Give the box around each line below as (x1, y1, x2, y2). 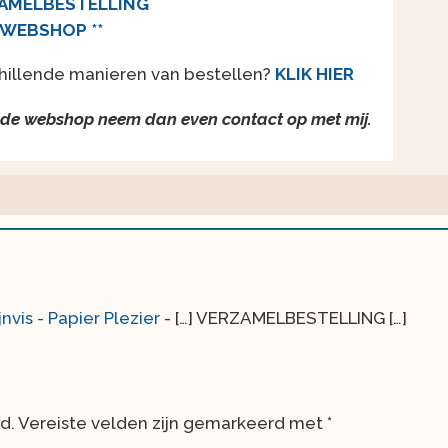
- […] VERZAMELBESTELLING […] (160, 308, 407, 329)
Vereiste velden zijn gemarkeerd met (18, 413, 327, 434)
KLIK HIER (275, 64, 355, 85)
